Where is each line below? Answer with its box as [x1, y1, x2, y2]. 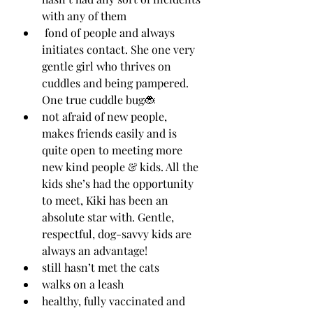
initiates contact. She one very [42, 42, 198, 57]
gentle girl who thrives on [42, 59, 174, 73]
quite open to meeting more [42, 143, 185, 157]
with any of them [42, 8, 126, 23]
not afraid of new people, [42, 109, 170, 124]
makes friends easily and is [42, 126, 180, 140]
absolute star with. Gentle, [42, 210, 177, 224]
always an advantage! [42, 243, 147, 258]
